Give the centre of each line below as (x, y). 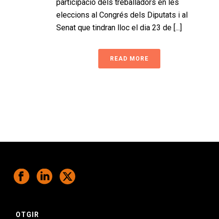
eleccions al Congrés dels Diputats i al (122, 15)
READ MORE (129, 59)
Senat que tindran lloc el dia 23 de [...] (119, 28)
